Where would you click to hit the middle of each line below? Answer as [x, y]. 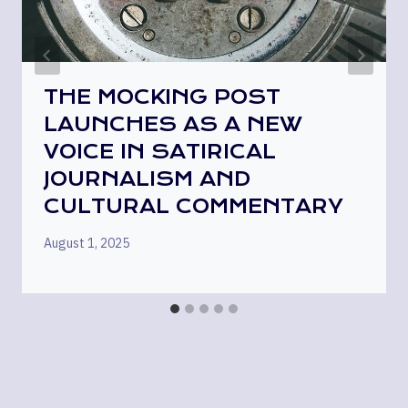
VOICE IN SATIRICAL [160, 151]
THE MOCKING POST [162, 97]
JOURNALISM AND [147, 178]
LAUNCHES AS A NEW [173, 124]
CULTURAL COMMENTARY [194, 206]
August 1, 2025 [87, 243]
